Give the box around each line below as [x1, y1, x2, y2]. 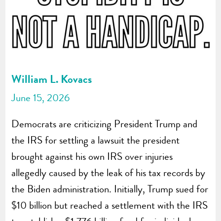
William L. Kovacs [11, 70, 92, 87]
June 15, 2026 [11, 90, 70, 105]
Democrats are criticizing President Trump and [11, 116, 198, 131]
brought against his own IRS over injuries [11, 148, 173, 164]
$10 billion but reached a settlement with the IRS [11, 197, 208, 213]
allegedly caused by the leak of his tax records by [11, 165, 206, 180]
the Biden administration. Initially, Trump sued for [11, 181, 209, 196]
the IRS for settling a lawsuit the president [11, 132, 180, 147]
